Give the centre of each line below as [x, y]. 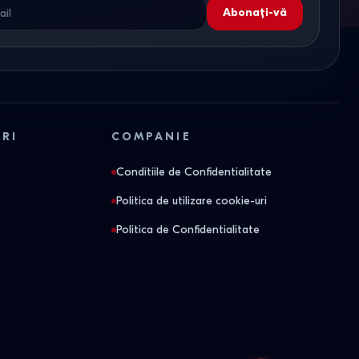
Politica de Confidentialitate [188, 230]
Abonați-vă [254, 12]
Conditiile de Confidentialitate [194, 172]
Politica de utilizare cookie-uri [192, 201]
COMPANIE [151, 137]
